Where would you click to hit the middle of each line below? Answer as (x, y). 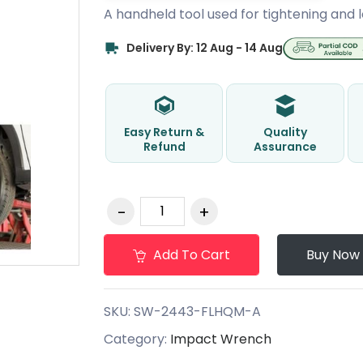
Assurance (286, 146)
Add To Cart (190, 254)
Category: (137, 339)
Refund (164, 146)
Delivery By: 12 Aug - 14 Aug (204, 48)
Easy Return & (164, 132)
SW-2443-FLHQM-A (197, 311)
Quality (286, 132)
